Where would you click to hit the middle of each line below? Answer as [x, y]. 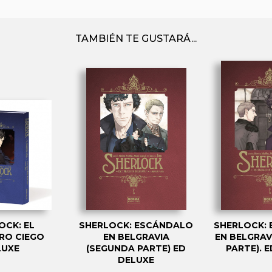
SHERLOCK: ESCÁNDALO [136, 225]
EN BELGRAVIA [136, 236]
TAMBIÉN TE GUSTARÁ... [136, 38]
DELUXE [136, 260]
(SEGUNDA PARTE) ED [136, 248]
